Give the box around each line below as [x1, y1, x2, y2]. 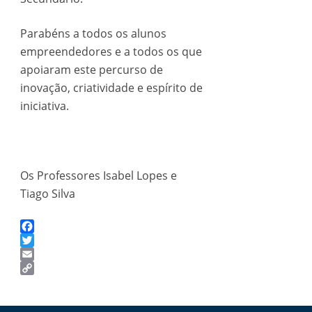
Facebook [19, 233, 70, 248]
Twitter [19, 247, 57, 262]
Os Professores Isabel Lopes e [19, 168, 177, 183]
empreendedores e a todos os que [19, 44, 202, 59]
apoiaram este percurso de [19, 62, 163, 77]
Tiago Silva [19, 186, 75, 201]
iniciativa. [19, 98, 69, 114]
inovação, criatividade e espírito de [19, 80, 203, 95]
